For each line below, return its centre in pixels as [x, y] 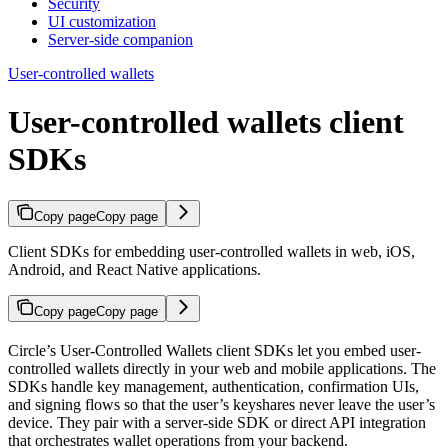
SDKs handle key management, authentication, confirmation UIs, [213, 386]
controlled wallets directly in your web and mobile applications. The [222, 368]
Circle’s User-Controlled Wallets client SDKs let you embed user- [214, 350]
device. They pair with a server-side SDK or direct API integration [217, 422]
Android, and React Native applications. [134, 269]
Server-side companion [120, 39]
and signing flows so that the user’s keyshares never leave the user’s [221, 404]
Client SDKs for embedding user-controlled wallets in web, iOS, [211, 251]
